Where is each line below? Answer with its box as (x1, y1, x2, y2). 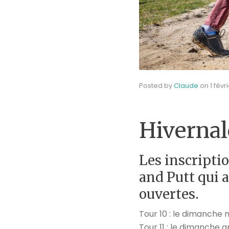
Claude (174, 80, 198, 90)
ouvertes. (139, 185, 199, 202)
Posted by (139, 80, 174, 90)
